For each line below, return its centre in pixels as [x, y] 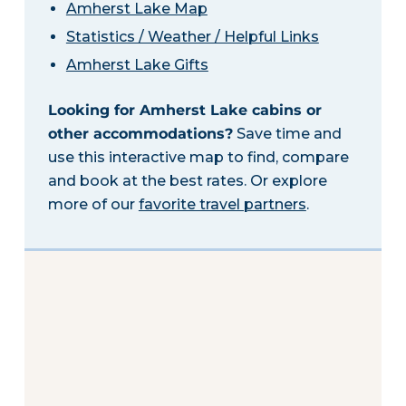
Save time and [287, 133]
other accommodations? [140, 133]
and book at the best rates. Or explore [187, 180]
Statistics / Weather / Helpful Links [192, 36]
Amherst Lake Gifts [137, 64]
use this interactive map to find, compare [198, 157]
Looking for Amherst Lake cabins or [184, 110]
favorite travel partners [222, 204]
